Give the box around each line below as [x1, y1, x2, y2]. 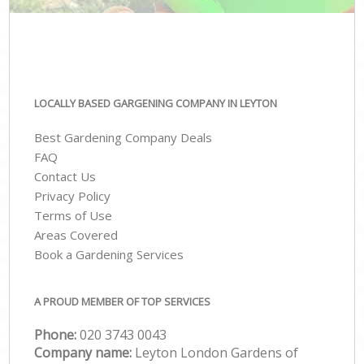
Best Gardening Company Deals [34, 129, 213, 146]
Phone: [34, 325, 80, 344]
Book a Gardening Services [34, 246, 184, 263]
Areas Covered [34, 227, 119, 244]
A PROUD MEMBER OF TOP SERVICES [34, 293, 211, 309]
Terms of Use [34, 207, 113, 224]
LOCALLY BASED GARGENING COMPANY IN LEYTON [34, 95, 278, 110]
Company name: [34, 343, 136, 362]
